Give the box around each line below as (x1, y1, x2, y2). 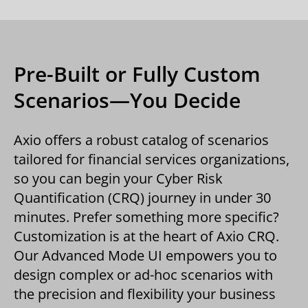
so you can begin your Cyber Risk (14, 169, 223, 188)
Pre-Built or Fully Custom (14, 60, 261, 88)
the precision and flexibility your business (14, 285, 276, 303)
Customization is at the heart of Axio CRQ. (14, 227, 279, 245)
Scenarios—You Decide (14, 86, 241, 114)
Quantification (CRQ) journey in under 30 (14, 188, 271, 207)
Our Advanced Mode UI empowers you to (14, 246, 277, 265)
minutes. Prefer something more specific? (14, 208, 279, 226)
